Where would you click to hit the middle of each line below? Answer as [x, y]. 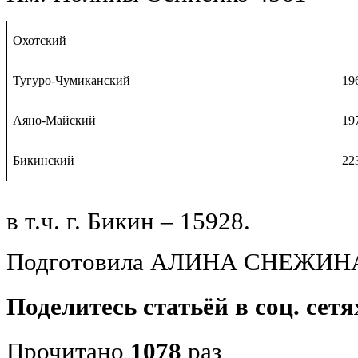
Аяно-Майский [55, 120]
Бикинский [44, 160]
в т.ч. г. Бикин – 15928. [128, 221]
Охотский [40, 40]
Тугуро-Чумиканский [72, 80]
